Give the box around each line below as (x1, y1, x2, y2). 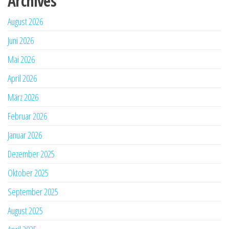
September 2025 (8, 185, 58, 198)
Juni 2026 (8, 34, 34, 47)
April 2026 (8, 72, 37, 84)
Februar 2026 (8, 109, 47, 122)
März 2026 (8, 90, 38, 103)
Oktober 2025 (8, 166, 49, 179)
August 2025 (8, 204, 43, 217)
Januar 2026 (8, 128, 42, 141)
